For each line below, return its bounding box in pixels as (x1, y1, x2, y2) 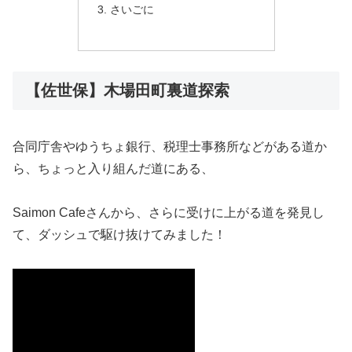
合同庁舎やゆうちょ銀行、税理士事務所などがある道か (13, 139, 327, 153)
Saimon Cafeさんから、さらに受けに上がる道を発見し (13, 206, 324, 220)
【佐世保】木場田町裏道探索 (25, 82, 229, 100)
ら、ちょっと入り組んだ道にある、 (13, 161, 214, 175)
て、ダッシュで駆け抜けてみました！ (13, 228, 226, 242)
